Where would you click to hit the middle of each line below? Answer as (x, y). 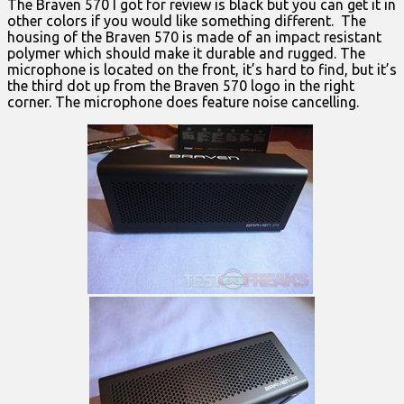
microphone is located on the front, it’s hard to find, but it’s (202, 69)
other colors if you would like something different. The (187, 20)
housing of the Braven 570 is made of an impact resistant (194, 37)
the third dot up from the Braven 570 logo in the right (181, 85)
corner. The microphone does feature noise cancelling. (183, 101)
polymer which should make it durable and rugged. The (186, 53)
